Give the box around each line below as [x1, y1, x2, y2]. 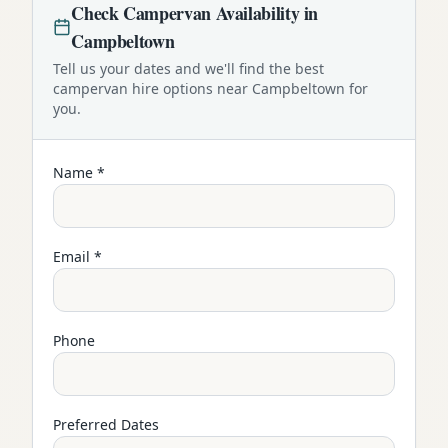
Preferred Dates [53, 414, 159, 434]
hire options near [128, 78, 252, 98]
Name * [53, 162, 105, 182]
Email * [53, 246, 102, 266]
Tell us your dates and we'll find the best [53, 58, 324, 78]
